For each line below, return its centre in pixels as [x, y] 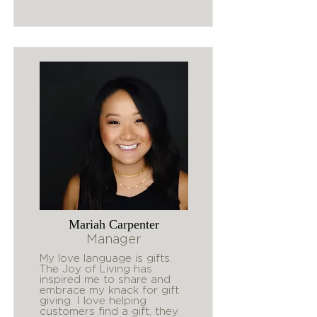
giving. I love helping [93, 300]
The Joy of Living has [96, 269]
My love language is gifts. [106, 258]
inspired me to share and [105, 279]
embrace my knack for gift [109, 290]
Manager [114, 239]
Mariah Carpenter [114, 224]
